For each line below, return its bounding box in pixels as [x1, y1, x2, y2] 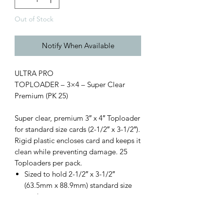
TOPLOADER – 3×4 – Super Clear [15, 80, 125, 90]
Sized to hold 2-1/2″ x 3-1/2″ [24, 169, 115, 179]
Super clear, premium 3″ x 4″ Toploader [15, 113, 140, 123]
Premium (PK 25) [15, 91, 68, 101]
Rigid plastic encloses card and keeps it [15, 136, 141, 145]
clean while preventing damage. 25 [15, 147, 127, 157]
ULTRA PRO [15, 69, 54, 78]
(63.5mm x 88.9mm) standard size [24, 181, 132, 190]
